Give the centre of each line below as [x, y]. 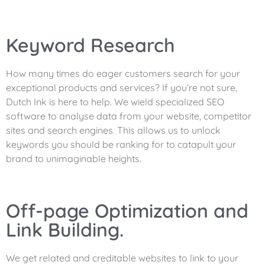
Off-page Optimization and [127, 210]
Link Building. [65, 229]
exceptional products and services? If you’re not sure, [122, 88]
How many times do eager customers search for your [123, 74]
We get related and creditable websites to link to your [122, 258]
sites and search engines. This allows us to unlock [113, 130]
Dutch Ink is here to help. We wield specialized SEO [115, 102]
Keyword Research [91, 45]
